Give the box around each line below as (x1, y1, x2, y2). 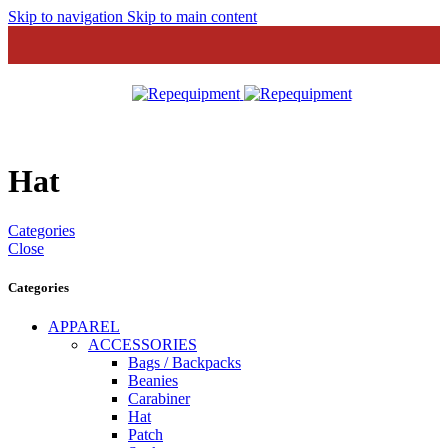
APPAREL (48, 318, 120, 336)
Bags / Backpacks (128, 354, 241, 372)
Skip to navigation (8, 8, 127, 25)
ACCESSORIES (88, 336, 197, 354)
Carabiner (128, 390, 190, 408)
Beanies (128, 372, 178, 390)
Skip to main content (127, 8, 257, 25)
